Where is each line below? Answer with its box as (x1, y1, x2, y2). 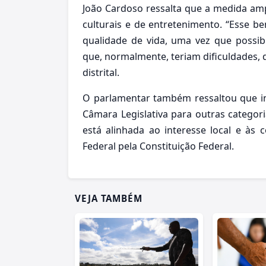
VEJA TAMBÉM (75, 192, 143, 204)
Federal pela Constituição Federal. (83, 139, 234, 153)
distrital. (83, 65, 119, 79)
